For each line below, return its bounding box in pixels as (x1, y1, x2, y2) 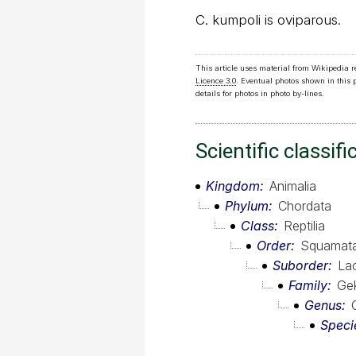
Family (288, 277, 327, 294)
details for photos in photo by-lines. (195, 89, 324, 99)
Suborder (273, 257, 328, 274)
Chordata (278, 198, 331, 215)
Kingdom (206, 178, 260, 195)
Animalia (269, 178, 316, 195)
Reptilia (284, 218, 325, 234)
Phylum (225, 198, 269, 215)
